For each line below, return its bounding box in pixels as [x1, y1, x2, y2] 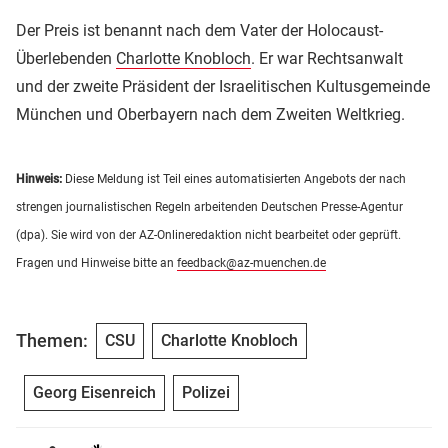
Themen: [16, 330, 88, 352]
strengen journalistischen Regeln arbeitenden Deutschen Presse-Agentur [16, 199, 403, 214]
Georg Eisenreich [33, 382, 156, 402]
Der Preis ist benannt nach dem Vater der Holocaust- [16, 20, 383, 40]
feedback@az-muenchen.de [177, 255, 326, 270]
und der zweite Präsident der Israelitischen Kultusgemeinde [16, 76, 430, 96]
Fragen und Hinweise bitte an [16, 255, 177, 270]
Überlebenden [16, 48, 116, 68]
